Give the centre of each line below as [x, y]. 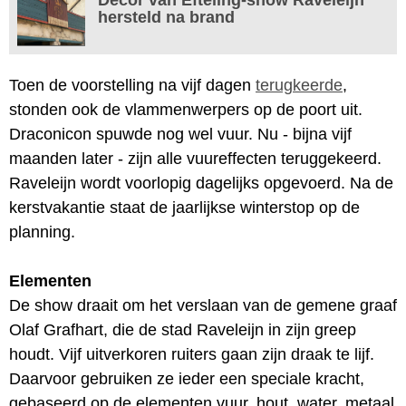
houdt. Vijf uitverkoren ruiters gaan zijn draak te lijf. [192, 354]
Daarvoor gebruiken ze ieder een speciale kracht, [187, 378]
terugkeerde [299, 85]
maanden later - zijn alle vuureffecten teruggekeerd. [195, 158]
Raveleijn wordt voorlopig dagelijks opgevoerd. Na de [201, 183]
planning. [42, 232]
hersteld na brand [166, 17]
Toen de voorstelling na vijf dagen [132, 85]
